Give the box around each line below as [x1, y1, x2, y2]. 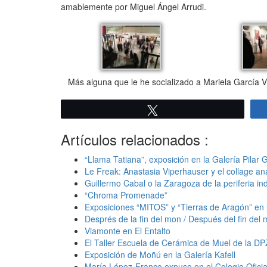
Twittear [165, 105, 195, 114]
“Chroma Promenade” [85, 189, 167, 201]
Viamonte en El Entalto [85, 225, 170, 237]
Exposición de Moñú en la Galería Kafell [85, 249, 235, 261]
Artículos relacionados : [61, 129, 209, 150]
